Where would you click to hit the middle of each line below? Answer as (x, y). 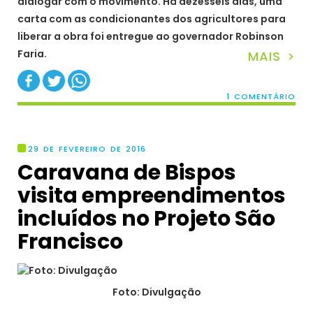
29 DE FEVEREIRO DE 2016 (87, 149)
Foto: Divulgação (156, 292)
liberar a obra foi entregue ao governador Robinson (151, 36)
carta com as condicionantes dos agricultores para (152, 19)
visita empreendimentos (152, 196)
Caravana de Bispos (127, 173)
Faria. (32, 53)
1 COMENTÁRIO (261, 97)
